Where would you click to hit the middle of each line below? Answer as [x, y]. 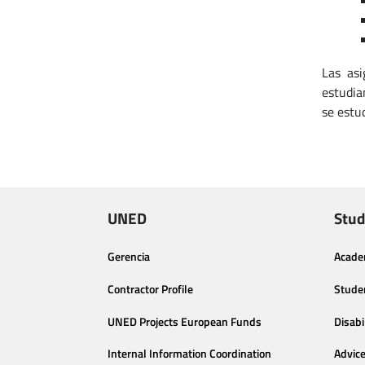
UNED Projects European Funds [185, 321]
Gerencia [129, 257]
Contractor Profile [150, 289]
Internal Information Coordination [189, 354]
